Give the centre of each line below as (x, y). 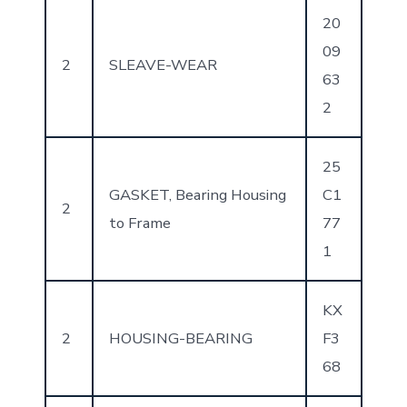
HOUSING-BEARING (180, 338)
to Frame (139, 223)
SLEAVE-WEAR (163, 65)
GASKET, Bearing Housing (197, 194)
